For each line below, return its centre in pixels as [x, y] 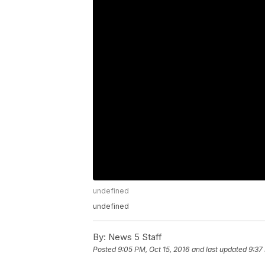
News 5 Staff [134, 237]
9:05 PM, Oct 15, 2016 [153, 250]
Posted [105, 250]
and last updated [219, 250]
